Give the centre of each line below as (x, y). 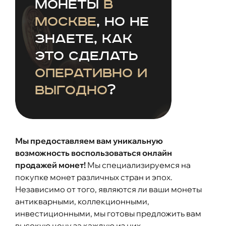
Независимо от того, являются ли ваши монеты (108, 189)
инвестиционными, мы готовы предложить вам (108, 214)
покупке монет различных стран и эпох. (94, 177)
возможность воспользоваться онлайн (94, 153)
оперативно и (91, 74)
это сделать (86, 56)
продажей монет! (50, 165)
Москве (65, 22)
